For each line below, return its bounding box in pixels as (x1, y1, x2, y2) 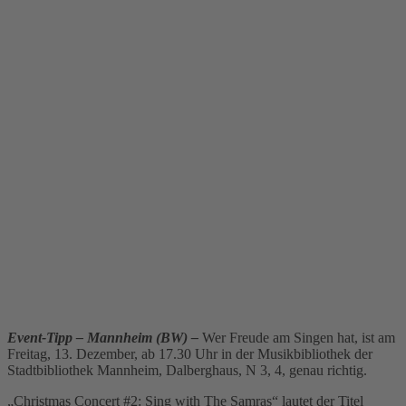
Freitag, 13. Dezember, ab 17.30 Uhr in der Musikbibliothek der (7, 345, 372, 362)
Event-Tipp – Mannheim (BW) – (7, 329, 198, 345)
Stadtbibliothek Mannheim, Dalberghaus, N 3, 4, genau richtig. (7, 362, 367, 378)
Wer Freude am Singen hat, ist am (202, 329, 395, 345)
